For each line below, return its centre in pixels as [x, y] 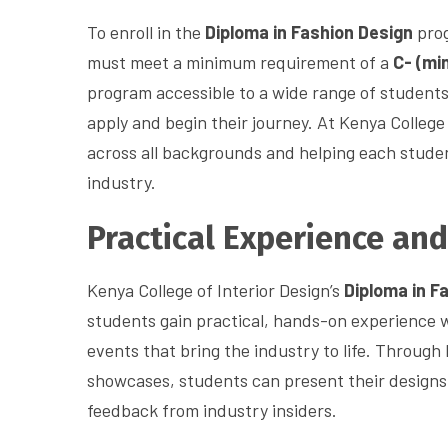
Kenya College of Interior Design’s [215, 290]
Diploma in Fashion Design [309, 32]
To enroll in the [146, 32]
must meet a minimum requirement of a [240, 62]
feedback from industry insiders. [212, 410]
